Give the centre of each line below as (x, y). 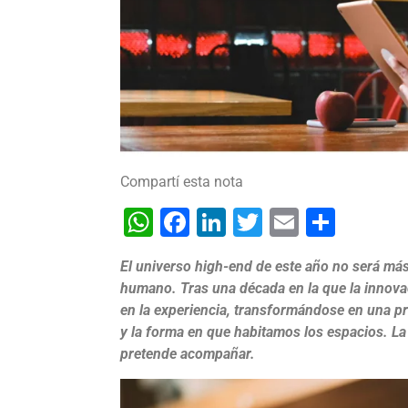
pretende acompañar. (189, 354)
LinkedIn (281, 223)
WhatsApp (220, 223)
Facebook (252, 223)
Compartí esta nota (182, 182)
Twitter (307, 223)
